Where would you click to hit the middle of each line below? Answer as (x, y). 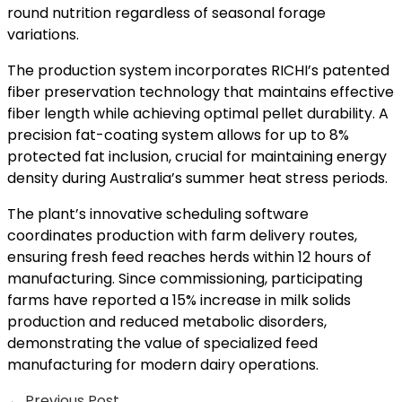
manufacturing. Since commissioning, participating (185, 279)
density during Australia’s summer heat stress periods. (197, 179)
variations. (43, 35)
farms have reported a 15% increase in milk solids (179, 301)
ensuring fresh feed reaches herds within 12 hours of (189, 258)
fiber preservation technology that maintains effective (201, 92)
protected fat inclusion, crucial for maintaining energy (197, 157)
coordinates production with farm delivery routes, (182, 236)
